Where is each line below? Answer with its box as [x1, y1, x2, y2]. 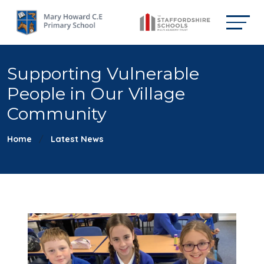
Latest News [51, 134, 104, 144]
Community [7, 103, 107, 124]
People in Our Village [7, 83, 185, 104]
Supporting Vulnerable [7, 63, 199, 84]
